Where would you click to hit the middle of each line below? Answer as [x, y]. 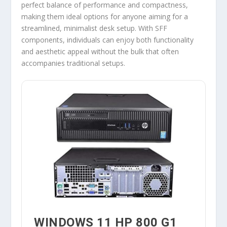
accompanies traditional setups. [73, 63]
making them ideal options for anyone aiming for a [105, 16]
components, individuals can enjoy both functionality [108, 40]
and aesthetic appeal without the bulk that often [100, 51]
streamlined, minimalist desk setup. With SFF [94, 28]
